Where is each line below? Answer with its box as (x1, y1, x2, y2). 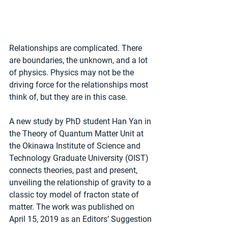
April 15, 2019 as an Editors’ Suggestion (9, 214, 154, 224)
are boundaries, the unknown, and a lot (9, 55, 150, 65)
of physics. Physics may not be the (9, 68, 136, 77)
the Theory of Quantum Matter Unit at (9, 129, 146, 138)
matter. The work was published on (9, 202, 136, 212)
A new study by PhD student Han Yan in (9, 117, 153, 126)
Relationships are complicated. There (9, 43, 144, 53)
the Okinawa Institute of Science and (9, 141, 142, 151)
